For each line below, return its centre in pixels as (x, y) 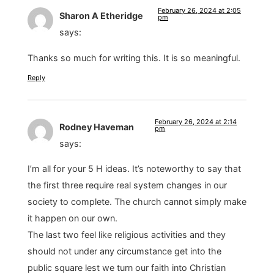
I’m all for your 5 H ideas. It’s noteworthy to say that (134, 169)
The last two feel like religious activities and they (126, 235)
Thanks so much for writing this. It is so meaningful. (134, 57)
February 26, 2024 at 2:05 (199, 11)
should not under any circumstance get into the (124, 251)
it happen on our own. (72, 218)
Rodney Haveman (96, 127)
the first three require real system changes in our (127, 185)
